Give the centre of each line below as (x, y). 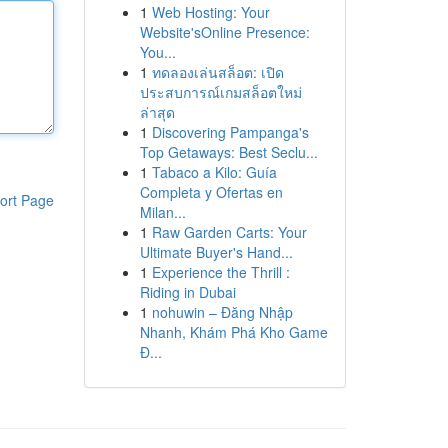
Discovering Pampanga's (230, 132)
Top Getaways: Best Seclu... (228, 152)
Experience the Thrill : (220, 272)
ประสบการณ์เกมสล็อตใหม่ (220, 92)
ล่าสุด (157, 112)
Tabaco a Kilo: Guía (214, 172)
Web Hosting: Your (210, 12)
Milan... (162, 212)
